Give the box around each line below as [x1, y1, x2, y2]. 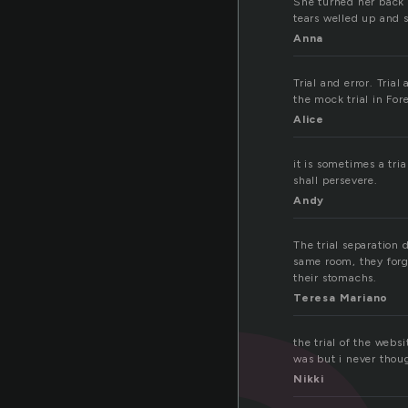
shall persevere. [293, 174, 378, 188]
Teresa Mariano [293, 291, 389, 305]
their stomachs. [293, 271, 378, 285]
